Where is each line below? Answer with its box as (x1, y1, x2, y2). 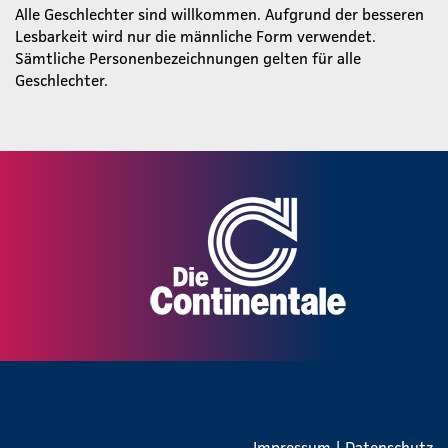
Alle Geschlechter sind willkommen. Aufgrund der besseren (15, 3, 424, 24)
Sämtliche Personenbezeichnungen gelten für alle (15, 47, 361, 68)
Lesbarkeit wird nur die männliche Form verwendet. (15, 25, 376, 46)
